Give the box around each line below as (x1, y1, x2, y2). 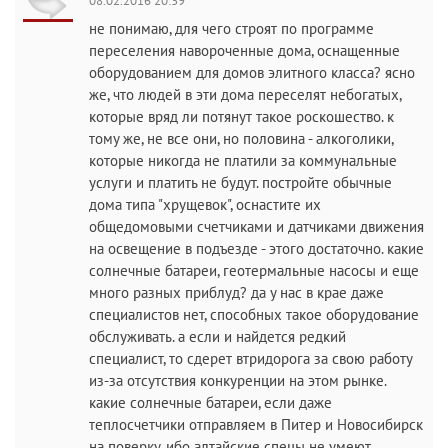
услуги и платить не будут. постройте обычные (89, 173, 392, 192)
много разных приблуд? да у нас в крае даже (89, 283, 384, 302)
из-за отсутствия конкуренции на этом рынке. (89, 371, 386, 390)
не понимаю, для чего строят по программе (89, 19, 374, 38)
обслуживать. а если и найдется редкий (89, 327, 346, 346)
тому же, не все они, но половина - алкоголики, (89, 129, 393, 148)
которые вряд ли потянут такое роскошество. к (89, 107, 394, 126)
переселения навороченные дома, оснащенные (89, 41, 400, 60)
